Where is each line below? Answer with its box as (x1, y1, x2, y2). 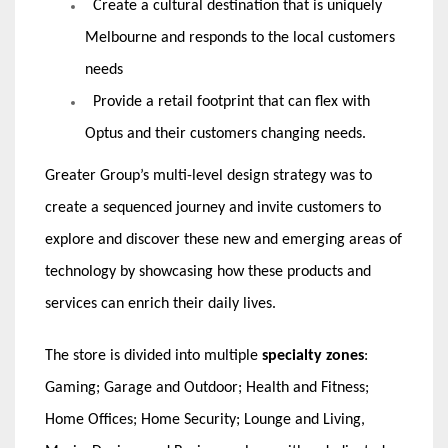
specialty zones (262, 347, 364, 364)
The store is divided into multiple (45, 347, 262, 364)
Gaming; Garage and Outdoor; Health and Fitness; (45, 379, 369, 396)
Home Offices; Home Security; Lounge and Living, (45, 411, 365, 428)
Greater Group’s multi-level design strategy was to (45, 167, 372, 184)
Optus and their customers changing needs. (85, 125, 366, 142)
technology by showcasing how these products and (45, 263, 371, 280)
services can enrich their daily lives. (45, 295, 276, 312)
